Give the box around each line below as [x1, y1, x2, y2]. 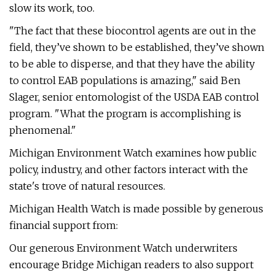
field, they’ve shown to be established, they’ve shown [9, 41, 265, 53]
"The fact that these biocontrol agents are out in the [9, 25, 256, 37]
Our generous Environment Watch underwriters [9, 242, 238, 254]
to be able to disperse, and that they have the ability [9, 58, 255, 70]
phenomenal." [9, 124, 76, 136]
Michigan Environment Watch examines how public [9, 147, 257, 159]
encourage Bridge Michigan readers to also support [9, 258, 254, 271]
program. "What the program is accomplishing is [9, 107, 241, 120]
